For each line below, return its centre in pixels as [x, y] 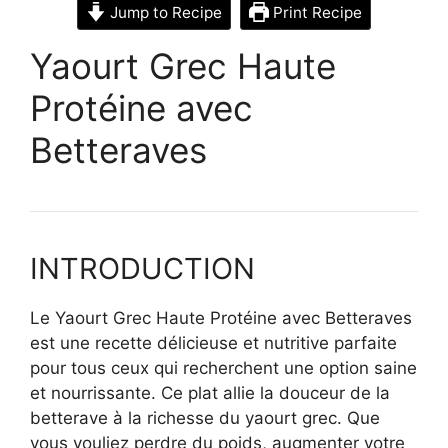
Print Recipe [315, 12]
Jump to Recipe [164, 12]
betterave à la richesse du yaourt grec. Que [205, 417]
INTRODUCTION [142, 268]
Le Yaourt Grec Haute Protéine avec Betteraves [221, 317]
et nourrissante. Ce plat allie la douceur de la [210, 392]
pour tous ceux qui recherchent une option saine [223, 367]
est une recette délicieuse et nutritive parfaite [213, 342]
